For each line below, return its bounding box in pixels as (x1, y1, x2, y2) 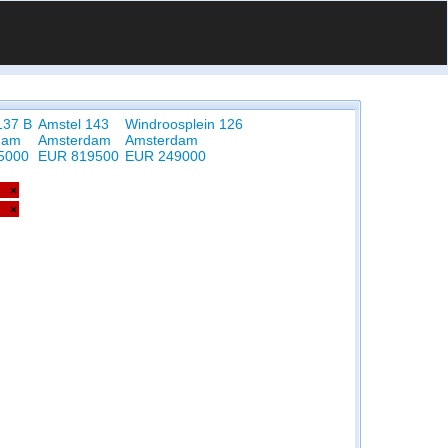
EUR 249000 (125, 148, 206, 164)
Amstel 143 (38, 116, 109, 132)
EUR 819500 (38, 148, 119, 164)
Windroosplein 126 (125, 116, 243, 132)
